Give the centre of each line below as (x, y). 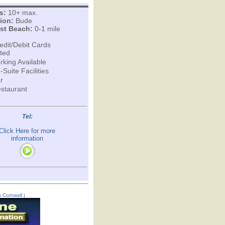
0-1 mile (46, 29)
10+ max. (22, 13)
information (27, 138)
